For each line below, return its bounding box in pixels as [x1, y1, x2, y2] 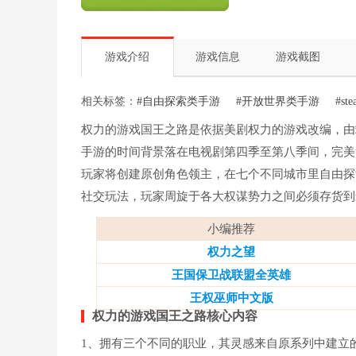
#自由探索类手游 [137, 95, 220, 107]
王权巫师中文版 [189, 292, 273, 304]
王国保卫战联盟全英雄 [172, 269, 291, 281]
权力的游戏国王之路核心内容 [92, 309, 257, 323]
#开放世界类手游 [236, 95, 319, 107]
